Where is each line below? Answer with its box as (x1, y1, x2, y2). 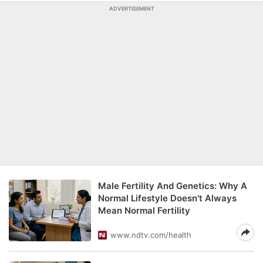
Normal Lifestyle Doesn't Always (98, 193, 237, 204)
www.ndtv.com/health (110, 230, 191, 240)
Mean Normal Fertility (98, 205, 190, 216)
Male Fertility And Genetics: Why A (98, 180, 247, 191)
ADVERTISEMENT (109, 5, 154, 12)
